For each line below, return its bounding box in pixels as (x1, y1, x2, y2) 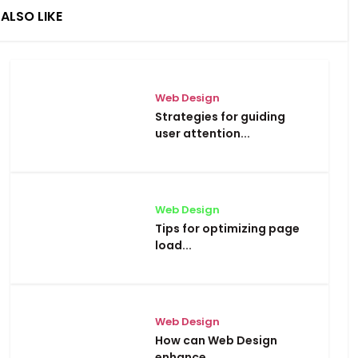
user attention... (155, 125, 250, 141)
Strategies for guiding (155, 108, 285, 125)
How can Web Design (155, 332, 277, 348)
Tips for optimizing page (155, 220, 300, 237)
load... (155, 237, 192, 253)
